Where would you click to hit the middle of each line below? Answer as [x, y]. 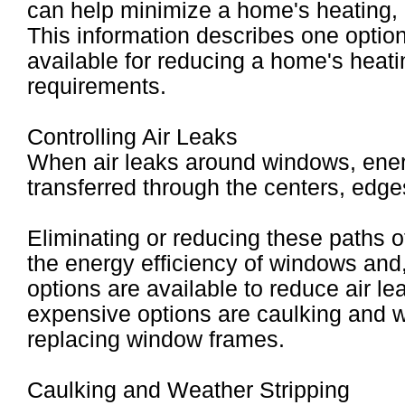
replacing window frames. [156, 339]
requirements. [97, 86]
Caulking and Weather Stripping [188, 390]
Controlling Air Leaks [132, 137]
